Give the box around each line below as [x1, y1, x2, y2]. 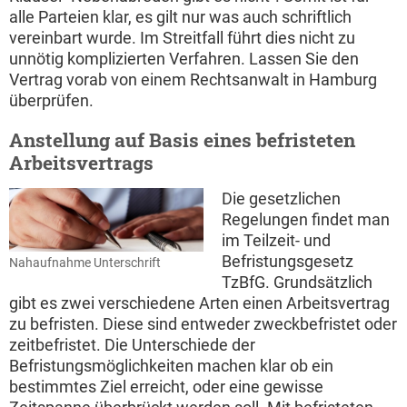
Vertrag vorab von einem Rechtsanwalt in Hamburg [9, 70, 377, 90]
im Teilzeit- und [222, 231, 331, 251]
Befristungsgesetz [222, 252, 353, 272]
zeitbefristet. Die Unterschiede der [9, 335, 255, 355]
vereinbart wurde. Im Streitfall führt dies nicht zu [9, 28, 355, 48]
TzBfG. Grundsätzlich [222, 273, 372, 293]
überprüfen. [9, 91, 94, 111]
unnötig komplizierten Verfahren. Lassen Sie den [9, 49, 359, 69]
